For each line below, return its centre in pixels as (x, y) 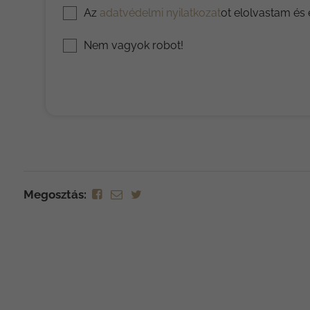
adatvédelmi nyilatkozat (160, 12)
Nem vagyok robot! (133, 45)
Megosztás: (55, 194)
